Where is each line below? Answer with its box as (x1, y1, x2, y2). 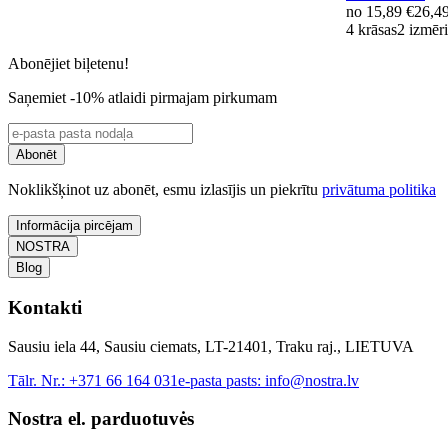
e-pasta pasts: (178, 371, 265, 389)
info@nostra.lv (265, 371, 359, 389)
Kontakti (8, 297, 82, 319)
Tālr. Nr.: (8, 371, 69, 389)
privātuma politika (322, 181, 436, 199)
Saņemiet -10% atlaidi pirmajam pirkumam (8, 89, 277, 107)
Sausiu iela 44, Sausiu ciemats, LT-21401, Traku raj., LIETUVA (8, 337, 414, 355)
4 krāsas (346, 21, 397, 39)
